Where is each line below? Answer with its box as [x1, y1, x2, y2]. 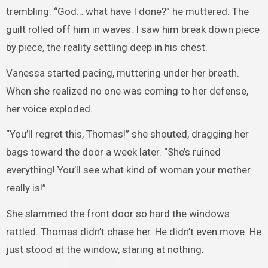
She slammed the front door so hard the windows [5, 208, 230, 220]
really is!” [5, 182, 46, 194]
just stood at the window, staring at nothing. [5, 243, 204, 256]
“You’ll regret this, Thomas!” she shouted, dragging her [5, 128, 249, 141]
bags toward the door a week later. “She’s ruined [5, 146, 221, 159]
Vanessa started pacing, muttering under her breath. [5, 66, 239, 79]
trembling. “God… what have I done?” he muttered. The [5, 5, 249, 17]
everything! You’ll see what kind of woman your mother [5, 164, 251, 176]
